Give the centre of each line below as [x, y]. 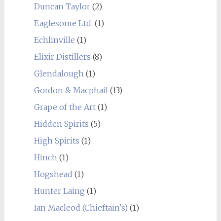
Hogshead [53, 174]
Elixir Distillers [62, 57]
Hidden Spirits [61, 124]
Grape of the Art [65, 107]
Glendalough [59, 74]
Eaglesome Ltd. [63, 23]
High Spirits [56, 141]
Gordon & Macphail [71, 91]
